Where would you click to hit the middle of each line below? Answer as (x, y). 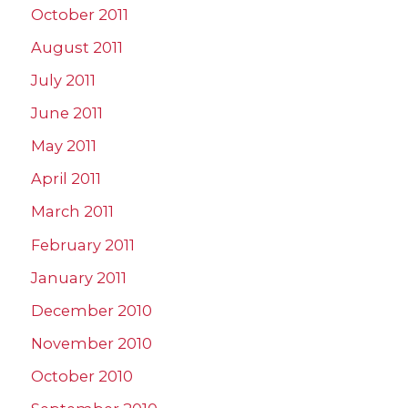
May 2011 (64, 146)
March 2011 (72, 212)
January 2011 (79, 277)
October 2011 (80, 14)
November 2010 (92, 343)
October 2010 (82, 376)
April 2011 (66, 179)
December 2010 (92, 310)
